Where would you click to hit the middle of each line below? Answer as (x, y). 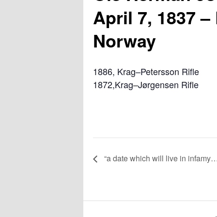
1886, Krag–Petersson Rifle (146, 71)
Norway (124, 40)
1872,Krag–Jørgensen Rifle (146, 85)
